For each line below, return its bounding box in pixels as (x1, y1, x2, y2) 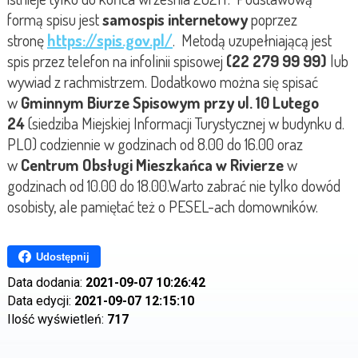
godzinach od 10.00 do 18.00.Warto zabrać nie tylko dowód (6, 175, 340, 197)
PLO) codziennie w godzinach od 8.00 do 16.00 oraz (6, 133, 303, 155)
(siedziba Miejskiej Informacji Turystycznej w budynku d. (27, 113, 344, 134)
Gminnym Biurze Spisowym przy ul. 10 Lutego (20, 92, 319, 113)
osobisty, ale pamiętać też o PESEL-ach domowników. (6, 196, 318, 217)
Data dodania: (6, 275, 86, 291)
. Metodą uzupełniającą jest (172, 30, 332, 51)
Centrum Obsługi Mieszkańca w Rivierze (20, 154, 284, 176)
